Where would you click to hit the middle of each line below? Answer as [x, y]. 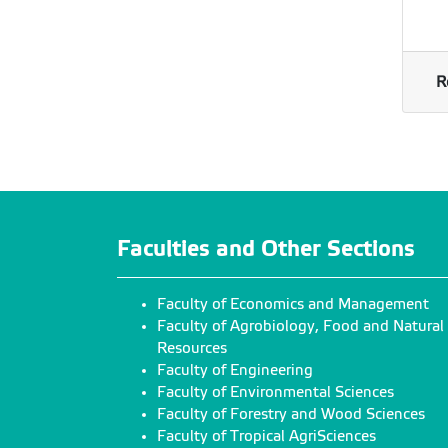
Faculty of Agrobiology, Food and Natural [300, 325]
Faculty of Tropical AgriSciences [266, 435]
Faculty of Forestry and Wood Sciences [291, 413]
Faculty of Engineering [235, 369]
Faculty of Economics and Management [293, 303]
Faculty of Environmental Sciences [275, 391]
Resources [192, 347]
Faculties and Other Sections [266, 248]
